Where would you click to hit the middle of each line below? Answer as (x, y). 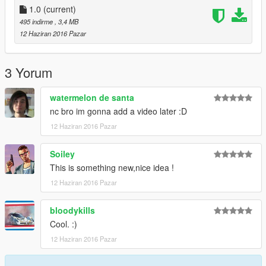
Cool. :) (64, 224)
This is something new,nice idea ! (112, 168)
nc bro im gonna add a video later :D (118, 111)
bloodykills (72, 210)
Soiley (62, 154)
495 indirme (37, 22)
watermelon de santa (92, 98)
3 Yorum (28, 72)
